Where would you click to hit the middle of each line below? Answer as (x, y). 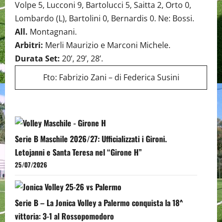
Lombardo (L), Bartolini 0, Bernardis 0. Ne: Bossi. (105, 18)
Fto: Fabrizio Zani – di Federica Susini (111, 77)
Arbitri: (29, 45)
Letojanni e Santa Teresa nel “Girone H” (78, 152)
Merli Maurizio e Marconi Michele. (107, 45)
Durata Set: (37, 58)
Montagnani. (52, 31)
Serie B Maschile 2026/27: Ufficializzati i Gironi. (91, 139)
